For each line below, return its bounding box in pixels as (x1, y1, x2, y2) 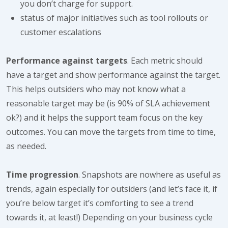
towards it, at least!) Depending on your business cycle (6, 212, 213, 223)
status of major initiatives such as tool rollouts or (20, 12, 208, 23)
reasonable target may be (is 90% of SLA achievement (6, 98, 210, 109)
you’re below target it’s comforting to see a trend (6, 197, 193, 209)
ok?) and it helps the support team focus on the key (6, 112, 203, 123)
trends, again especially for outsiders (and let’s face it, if (6, 183, 217, 194)
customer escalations (20, 26, 101, 38)
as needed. (6, 140, 46, 152)
